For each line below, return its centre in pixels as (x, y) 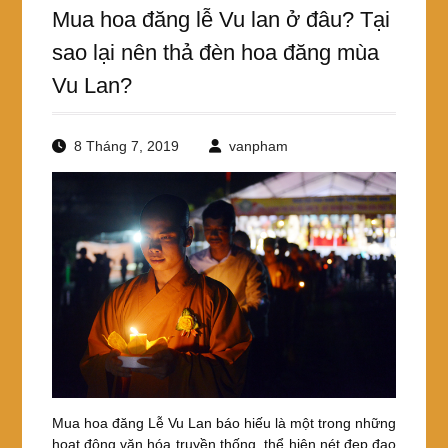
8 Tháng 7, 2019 (126, 146)
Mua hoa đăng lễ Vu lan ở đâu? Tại (220, 19)
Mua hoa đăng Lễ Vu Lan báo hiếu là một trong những (224, 422)
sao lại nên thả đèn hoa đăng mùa (215, 52)
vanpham (258, 146)
